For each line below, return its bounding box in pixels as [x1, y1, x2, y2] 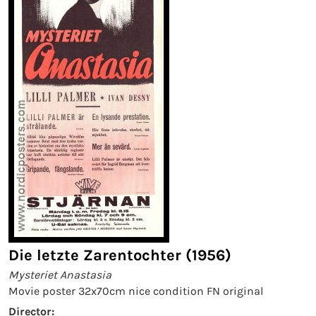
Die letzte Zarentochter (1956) [8, 246, 231, 265]
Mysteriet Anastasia [8, 268, 111, 281]
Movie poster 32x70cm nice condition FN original [8, 284, 263, 298]
